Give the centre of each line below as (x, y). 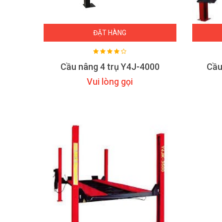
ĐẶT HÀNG (110, 33)
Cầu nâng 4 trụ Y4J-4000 (110, 67)
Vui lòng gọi (110, 82)
